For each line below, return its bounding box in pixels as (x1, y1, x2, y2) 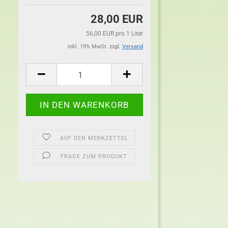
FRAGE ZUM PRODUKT (61, 153, 128, 160)
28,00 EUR (91, 13, 143, 25)
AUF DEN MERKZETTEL (60, 135, 128, 141)
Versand (122, 43, 143, 50)
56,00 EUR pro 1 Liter (86, 30, 143, 37)
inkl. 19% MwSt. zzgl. (68, 43, 122, 50)
